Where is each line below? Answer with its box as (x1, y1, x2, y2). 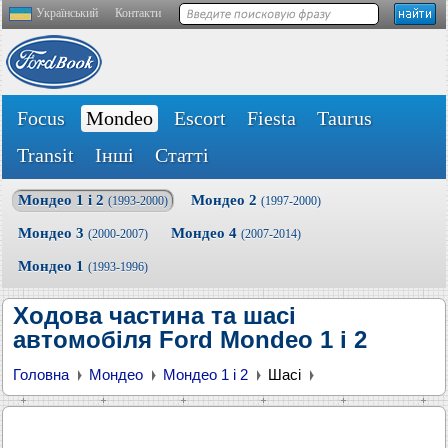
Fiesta (247, 107, 296, 129)
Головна (13, 366, 69, 383)
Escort (174, 107, 226, 129)
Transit (17, 144, 74, 166)
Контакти (115, 6, 161, 20)
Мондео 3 (18, 225, 88, 241)
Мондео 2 (191, 192, 261, 208)
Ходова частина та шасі (13, 302, 296, 329)
